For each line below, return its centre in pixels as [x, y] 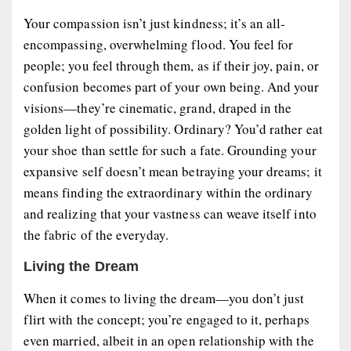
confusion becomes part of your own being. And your [172, 86]
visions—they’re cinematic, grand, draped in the [158, 107]
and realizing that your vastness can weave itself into [170, 213]
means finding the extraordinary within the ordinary [168, 192]
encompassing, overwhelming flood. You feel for [159, 44]
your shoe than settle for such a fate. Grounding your [170, 150]
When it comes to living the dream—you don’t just [164, 299]
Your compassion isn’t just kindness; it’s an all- [155, 23]
